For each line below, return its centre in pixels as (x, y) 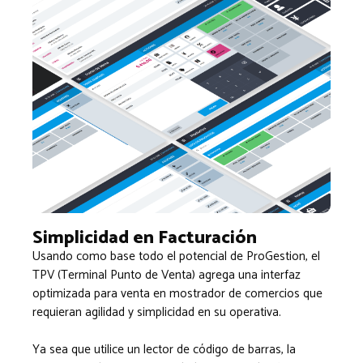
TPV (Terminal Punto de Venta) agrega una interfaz (167, 275)
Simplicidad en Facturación (145, 238)
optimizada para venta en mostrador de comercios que (177, 294)
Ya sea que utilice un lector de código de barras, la (164, 350)
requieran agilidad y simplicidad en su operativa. (157, 312)
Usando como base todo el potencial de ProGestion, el (176, 256)
